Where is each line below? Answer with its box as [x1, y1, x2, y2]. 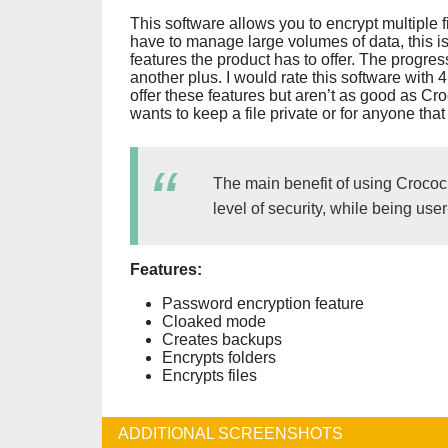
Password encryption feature [162, 295, 364, 312]
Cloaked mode [162, 313, 266, 330]
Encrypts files [162, 367, 257, 384]
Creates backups [162, 331, 282, 348]
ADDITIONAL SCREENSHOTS [118, 425, 343, 442]
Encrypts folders [162, 349, 276, 366]
